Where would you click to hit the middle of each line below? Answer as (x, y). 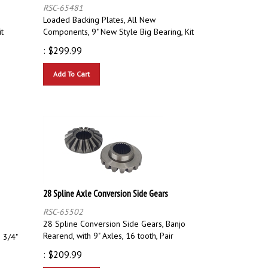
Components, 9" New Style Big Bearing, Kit (118, 26)
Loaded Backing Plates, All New (99, 14)
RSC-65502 (63, 206)
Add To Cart (71, 68)
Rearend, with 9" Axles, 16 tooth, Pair (108, 230)
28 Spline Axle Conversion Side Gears (106, 188)
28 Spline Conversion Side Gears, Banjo (114, 218)
